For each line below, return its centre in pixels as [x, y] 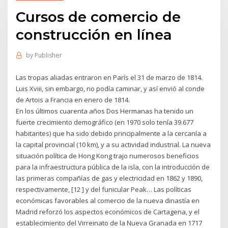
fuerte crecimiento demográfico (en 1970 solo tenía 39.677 [105, 122]
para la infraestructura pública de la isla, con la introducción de [113, 167]
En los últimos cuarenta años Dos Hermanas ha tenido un [105, 111]
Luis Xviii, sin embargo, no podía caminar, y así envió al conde [110, 88]
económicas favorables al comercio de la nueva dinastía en [108, 200]
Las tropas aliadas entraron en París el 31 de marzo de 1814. [109, 77]
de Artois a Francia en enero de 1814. [73, 99]
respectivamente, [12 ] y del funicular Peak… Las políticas [104, 189]
